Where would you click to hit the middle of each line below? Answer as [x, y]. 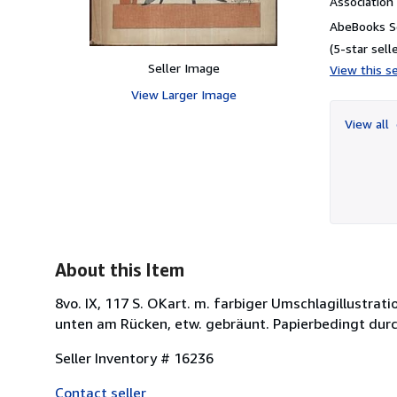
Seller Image [183, 67]
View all [369, 123]
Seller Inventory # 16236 [134, 358]
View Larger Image [183, 94]
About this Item [120, 269]
